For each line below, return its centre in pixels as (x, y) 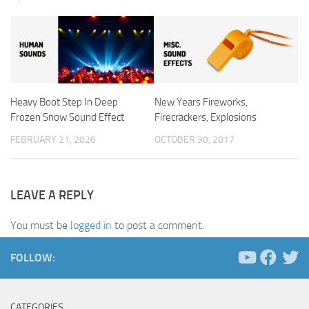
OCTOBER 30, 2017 (195, 139)
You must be (40, 225)
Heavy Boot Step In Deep (64, 102)
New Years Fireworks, (201, 102)
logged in (91, 225)
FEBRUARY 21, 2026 (53, 139)
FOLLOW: (33, 257)
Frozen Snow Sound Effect (67, 117)
